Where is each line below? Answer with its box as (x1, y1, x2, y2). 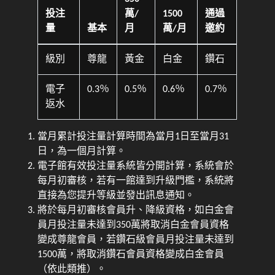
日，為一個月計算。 (37, 146, 126, 157)
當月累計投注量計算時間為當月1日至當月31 (37, 131, 230, 142)
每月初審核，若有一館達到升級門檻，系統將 (37, 176, 234, 186)
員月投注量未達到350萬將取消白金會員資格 (37, 220, 230, 230)
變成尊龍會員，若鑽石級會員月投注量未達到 (37, 234, 234, 245)
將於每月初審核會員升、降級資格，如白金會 (37, 205, 234, 215)
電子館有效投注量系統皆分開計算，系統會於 (37, 161, 234, 171)
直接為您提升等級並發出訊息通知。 (37, 190, 195, 201)
